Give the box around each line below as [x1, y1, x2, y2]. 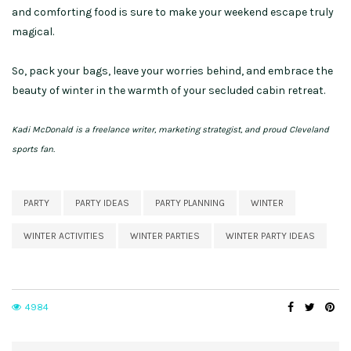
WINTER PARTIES [130, 230, 200, 242]
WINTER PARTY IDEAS [226, 230, 315, 242]
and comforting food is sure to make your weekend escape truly [12, 5, 334, 20]
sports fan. [12, 144, 55, 155]
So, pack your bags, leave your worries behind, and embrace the [12, 64, 333, 78]
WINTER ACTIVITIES [24, 230, 104, 242]
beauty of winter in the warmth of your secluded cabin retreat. [12, 84, 325, 98]
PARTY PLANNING [155, 197, 225, 209]
